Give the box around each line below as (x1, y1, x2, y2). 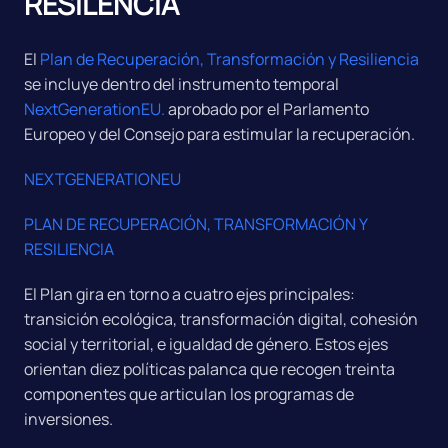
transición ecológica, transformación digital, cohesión (24, 308, 418, 330)
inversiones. (24, 408, 113, 430)
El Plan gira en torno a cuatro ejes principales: (24, 283, 355, 305)
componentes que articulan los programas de (24, 383, 354, 405)
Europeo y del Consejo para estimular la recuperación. (24, 123, 415, 145)
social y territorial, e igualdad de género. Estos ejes (24, 333, 388, 355)
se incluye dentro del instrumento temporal (24, 73, 339, 95)
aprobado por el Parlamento (165, 98, 369, 120)
